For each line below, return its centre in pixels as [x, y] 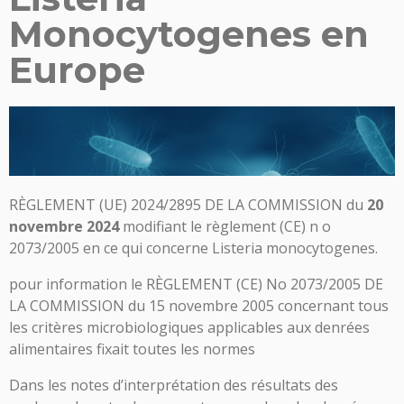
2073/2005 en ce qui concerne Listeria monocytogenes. [193, 248]
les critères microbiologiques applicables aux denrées [189, 327]
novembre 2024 [64, 226]
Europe [77, 70]
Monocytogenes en [189, 34]
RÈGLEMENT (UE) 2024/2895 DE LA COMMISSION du [188, 204]
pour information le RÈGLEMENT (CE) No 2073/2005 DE [196, 284]
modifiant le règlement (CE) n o [225, 226]
